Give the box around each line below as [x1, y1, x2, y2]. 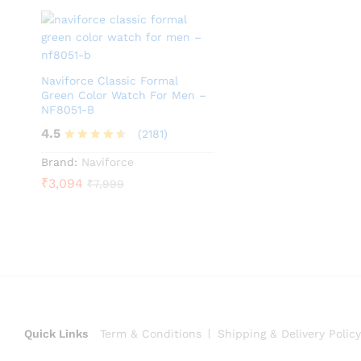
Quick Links [24, 327, 88, 340]
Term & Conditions [100, 327, 201, 340]
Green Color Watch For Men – [41, 89, 206, 102]
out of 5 [64, 180, 104, 193]
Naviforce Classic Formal [41, 74, 178, 87]
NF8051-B [41, 103, 94, 116]
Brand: [41, 156, 77, 168]
